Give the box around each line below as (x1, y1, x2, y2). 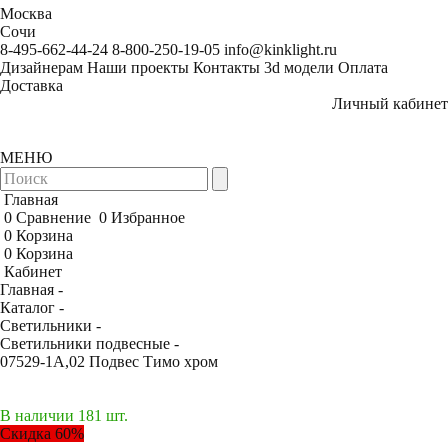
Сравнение (16, 208, 91, 226)
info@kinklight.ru (224, 40, 337, 58)
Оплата (338, 58, 388, 76)
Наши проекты (87, 58, 189, 76)
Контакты (193, 58, 260, 76)
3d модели (264, 58, 334, 76)
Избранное (111, 208, 185, 226)
